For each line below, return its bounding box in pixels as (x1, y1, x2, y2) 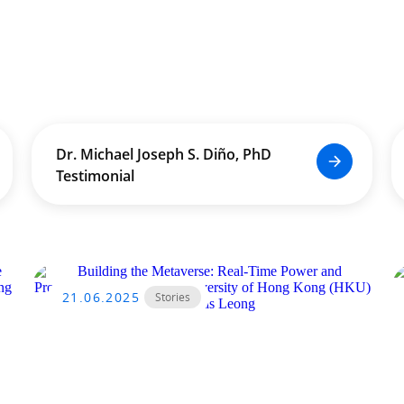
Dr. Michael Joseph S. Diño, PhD (55, 144, 271, 164)
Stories (155, 289, 190, 305)
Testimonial (55, 166, 134, 186)
